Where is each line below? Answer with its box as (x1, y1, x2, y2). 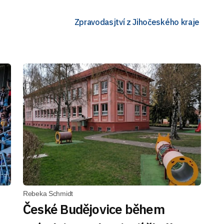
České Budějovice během (23, 200, 164, 217)
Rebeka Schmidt (23, 189, 73, 197)
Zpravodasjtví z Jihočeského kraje (74, 16, 199, 27)
